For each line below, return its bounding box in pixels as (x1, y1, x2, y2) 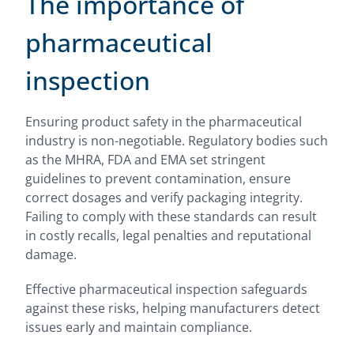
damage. (25, 246, 77, 263)
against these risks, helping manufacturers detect (25, 299, 320, 317)
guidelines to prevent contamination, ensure (25, 170, 291, 187)
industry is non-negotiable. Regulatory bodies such (25, 132, 328, 149)
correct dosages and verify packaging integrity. (25, 189, 303, 206)
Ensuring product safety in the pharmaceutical (25, 113, 302, 130)
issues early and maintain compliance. (25, 318, 252, 336)
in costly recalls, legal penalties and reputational (25, 227, 311, 244)
